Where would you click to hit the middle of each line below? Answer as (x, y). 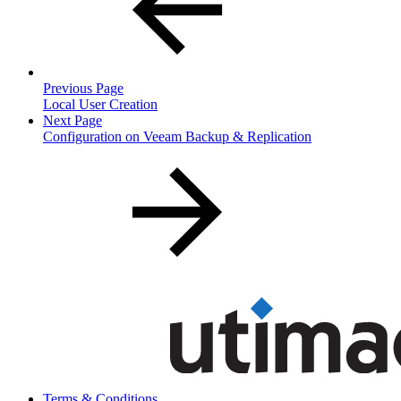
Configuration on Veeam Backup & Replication (177, 137)
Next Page (73, 121)
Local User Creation (100, 105)
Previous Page (83, 89)
